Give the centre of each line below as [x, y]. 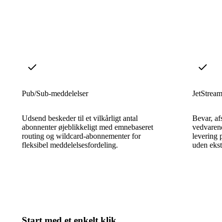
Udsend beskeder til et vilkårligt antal [80, 118]
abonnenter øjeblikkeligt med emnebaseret [87, 127]
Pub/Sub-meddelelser [55, 93]
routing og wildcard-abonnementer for [81, 136]
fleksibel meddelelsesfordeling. [70, 145]
